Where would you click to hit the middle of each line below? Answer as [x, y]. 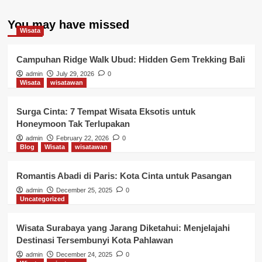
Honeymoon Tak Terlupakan [73, 123]
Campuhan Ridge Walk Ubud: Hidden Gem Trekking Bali [130, 59]
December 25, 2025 [84, 190]
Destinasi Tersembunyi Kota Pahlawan [94, 240]
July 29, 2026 [75, 73]
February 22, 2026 [82, 138]
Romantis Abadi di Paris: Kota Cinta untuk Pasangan [124, 175]
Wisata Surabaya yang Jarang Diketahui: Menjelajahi [123, 227]
